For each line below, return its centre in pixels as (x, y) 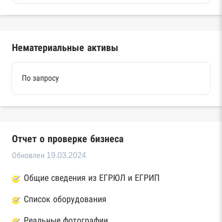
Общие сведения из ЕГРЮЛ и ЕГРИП (92, 178)
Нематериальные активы (65, 48)
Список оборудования (65, 199)
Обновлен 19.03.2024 (49, 155)
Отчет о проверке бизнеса (68, 139)
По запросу (40, 78)
